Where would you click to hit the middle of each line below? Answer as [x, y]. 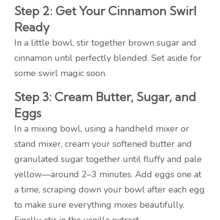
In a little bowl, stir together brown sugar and [105, 43]
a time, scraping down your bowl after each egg [110, 190]
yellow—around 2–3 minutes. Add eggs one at [108, 175]
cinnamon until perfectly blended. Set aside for [108, 58]
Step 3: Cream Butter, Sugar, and [105, 97]
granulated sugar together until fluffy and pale [108, 159]
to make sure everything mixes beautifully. [99, 205]
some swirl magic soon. [60, 73]
